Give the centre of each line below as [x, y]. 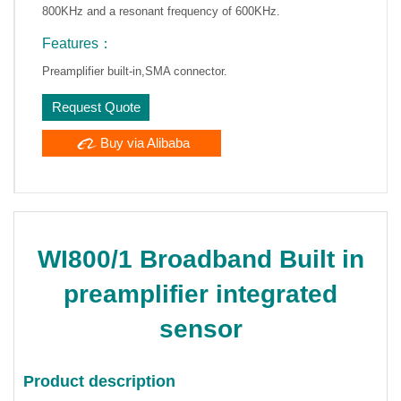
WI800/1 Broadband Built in [200, 259]
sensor [200, 328]
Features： [77, 43]
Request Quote [96, 107]
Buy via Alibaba [145, 142]
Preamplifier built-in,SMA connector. [135, 71]
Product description [99, 381]
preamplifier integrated [200, 294]
